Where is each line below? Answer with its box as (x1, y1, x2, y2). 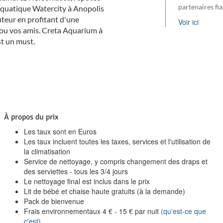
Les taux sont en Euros (24, 126, 97, 136)
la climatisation (24, 146, 71, 156)
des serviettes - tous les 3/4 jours (24, 166, 128, 176)
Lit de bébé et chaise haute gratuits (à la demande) (24, 186, 186, 196)
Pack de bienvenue (24, 196, 85, 206)
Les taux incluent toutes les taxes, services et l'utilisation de (24, 136, 211, 146)
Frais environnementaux (24, 206, 103, 216)
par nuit (135, 206, 161, 216)
